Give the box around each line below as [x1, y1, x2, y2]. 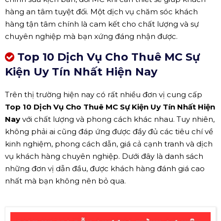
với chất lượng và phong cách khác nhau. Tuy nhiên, [20, 114, 215, 124]
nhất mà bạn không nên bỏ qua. [5, 176, 126, 185]
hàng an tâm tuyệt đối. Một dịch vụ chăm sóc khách [5, 6, 198, 16]
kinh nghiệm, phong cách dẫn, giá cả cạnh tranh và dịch [5, 139, 213, 148]
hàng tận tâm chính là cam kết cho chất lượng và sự [5, 19, 199, 29]
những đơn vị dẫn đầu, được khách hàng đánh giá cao [5, 163, 205, 173]
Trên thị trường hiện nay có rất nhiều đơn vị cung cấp [5, 89, 202, 99]
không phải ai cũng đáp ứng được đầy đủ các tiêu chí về [5, 126, 213, 136]
